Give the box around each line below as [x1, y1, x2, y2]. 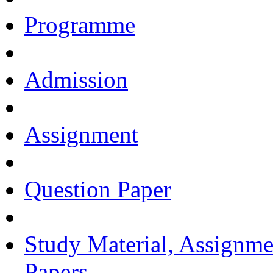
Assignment [24, 121, 138, 147]
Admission [24, 66, 128, 93]
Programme [24, 12, 135, 38]
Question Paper [24, 176, 171, 202]
